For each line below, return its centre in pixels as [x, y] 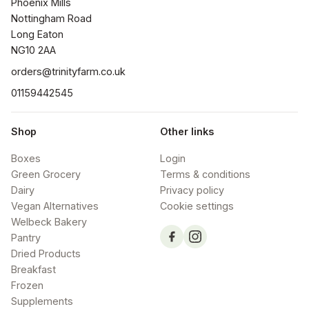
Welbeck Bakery [49, 222]
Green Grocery [46, 174]
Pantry [26, 238]
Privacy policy [192, 190]
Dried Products [46, 253]
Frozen [27, 285]
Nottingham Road [51, 18]
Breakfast [33, 269]
